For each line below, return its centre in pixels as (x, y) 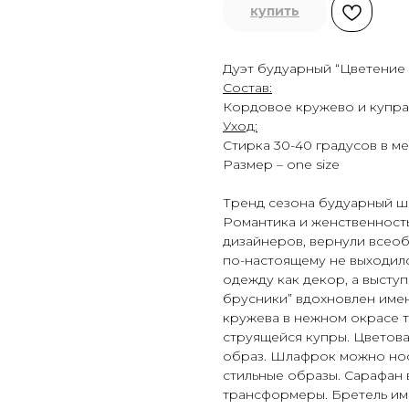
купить (275, 11)
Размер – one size (281, 165)
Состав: (247, 88)
